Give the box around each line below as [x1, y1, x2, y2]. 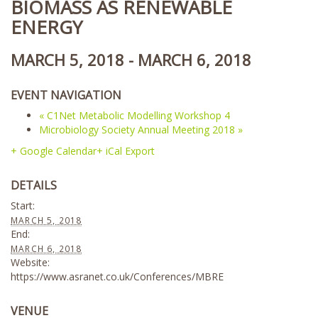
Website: [11, 256, 50, 269]
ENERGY [11, 14, 82, 40]
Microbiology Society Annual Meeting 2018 [39, 123, 238, 136]
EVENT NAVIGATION [11, 87, 121, 103]
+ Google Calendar [11, 144, 97, 158]
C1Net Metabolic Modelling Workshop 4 [44, 109, 230, 122]
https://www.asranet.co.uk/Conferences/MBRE [11, 270, 224, 283]
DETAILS [11, 177, 57, 193]
